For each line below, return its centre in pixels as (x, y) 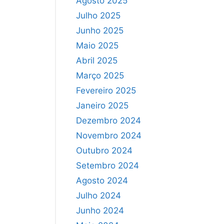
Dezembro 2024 (108, 120)
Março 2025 (100, 75)
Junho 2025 (100, 30)
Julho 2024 (98, 195)
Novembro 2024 (109, 135)
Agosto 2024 (102, 180)
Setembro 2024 (107, 165)
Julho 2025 (98, 15)
